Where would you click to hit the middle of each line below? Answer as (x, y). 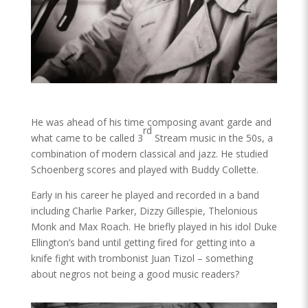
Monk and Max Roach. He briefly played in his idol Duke (154, 226)
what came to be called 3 (87, 137)
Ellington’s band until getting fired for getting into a (143, 242)
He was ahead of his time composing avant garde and (151, 122)
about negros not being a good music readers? (135, 274)
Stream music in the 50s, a (212, 137)
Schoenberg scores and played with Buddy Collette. (144, 169)
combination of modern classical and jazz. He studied (149, 153)
